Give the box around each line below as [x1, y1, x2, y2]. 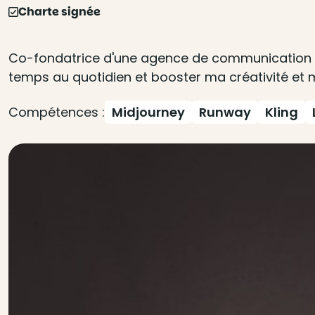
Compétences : [8, 103, 105, 121]
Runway [199, 103, 251, 121]
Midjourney [112, 103, 185, 121]
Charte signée [18, 4, 101, 20]
